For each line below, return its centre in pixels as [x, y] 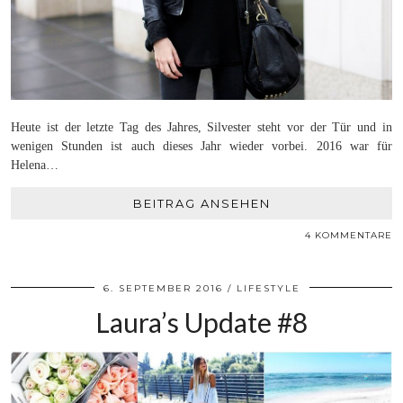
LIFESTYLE [268, 288]
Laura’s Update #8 [201, 322]
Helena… [35, 165]
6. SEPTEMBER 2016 [163, 288]
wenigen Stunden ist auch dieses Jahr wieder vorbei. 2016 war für [201, 146]
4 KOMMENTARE [349, 235]
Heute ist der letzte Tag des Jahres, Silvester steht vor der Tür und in [201, 127]
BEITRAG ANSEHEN [201, 203]
